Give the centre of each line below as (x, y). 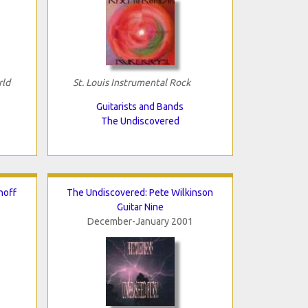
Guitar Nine (140, 207)
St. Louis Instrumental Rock (131, 82)
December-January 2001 (140, 221)
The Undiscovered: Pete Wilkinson (140, 192)
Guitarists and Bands (140, 106)
